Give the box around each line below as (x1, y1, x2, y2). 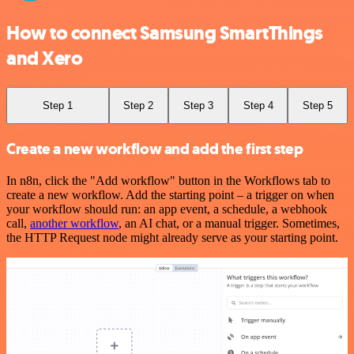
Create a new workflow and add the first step (6, 139, 303, 159)
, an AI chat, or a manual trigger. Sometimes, (119, 216, 340, 230)
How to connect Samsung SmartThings (6, 20, 323, 46)
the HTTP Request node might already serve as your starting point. (6, 230, 338, 244)
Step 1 (42, 99, 73, 111)
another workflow (30, 216, 119, 230)
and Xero (6, 45, 83, 71)
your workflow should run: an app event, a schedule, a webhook (6, 201, 327, 216)
